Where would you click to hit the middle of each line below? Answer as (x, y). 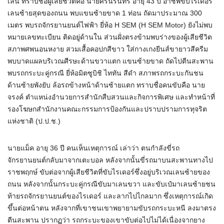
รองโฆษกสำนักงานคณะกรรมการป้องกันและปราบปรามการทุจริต (107, 109)
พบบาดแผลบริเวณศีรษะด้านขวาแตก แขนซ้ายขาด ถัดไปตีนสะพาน (110, 61)
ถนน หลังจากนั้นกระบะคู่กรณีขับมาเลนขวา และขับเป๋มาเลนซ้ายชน (111, 184)
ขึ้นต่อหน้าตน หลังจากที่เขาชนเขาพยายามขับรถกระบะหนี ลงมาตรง (112, 208)
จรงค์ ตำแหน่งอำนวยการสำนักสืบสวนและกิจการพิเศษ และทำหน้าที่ (111, 97)
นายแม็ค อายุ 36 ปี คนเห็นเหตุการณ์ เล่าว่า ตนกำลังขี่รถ (93, 148)
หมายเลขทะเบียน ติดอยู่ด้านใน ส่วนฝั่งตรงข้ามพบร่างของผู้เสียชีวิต (110, 37)
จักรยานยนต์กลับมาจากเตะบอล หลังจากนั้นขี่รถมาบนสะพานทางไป (110, 160)
